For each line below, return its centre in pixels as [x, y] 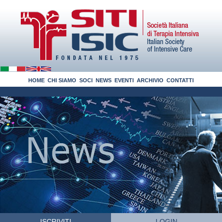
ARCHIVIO [150, 80]
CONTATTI [180, 80]
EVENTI [124, 80]
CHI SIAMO [62, 80]
